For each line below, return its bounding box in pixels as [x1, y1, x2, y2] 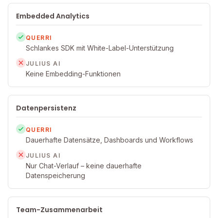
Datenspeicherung [26, 171, 85, 180]
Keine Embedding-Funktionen [26, 70, 121, 78]
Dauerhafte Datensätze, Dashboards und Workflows [26, 136, 193, 144]
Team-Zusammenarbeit [16, 205, 103, 215]
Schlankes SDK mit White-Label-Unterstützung [26, 44, 174, 52]
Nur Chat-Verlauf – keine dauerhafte [26, 162, 142, 170]
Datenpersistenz [16, 103, 76, 113]
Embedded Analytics [16, 11, 90, 21]
